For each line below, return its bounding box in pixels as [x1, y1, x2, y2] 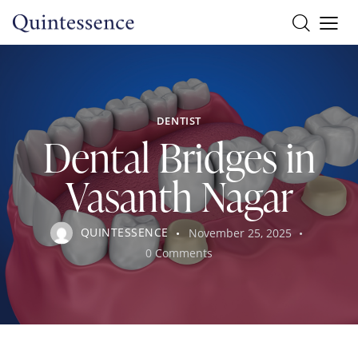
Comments [155, 245, 213, 261]
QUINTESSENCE [80, 225, 169, 241]
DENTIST [156, 113, 202, 128]
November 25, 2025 [188, 225, 292, 241]
